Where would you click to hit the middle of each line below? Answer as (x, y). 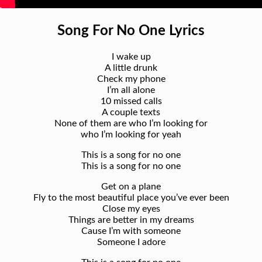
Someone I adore (131, 242)
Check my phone (131, 79)
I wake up (131, 56)
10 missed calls (131, 101)
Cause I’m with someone (131, 231)
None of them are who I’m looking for (131, 123)
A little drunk (131, 68)
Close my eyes (131, 208)
